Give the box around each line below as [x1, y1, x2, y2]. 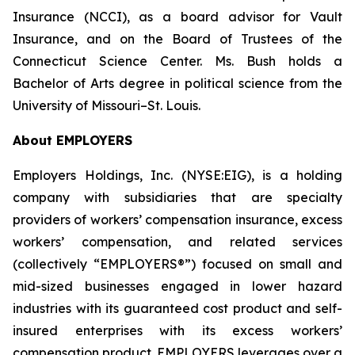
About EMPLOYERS [13, 132, 132, 148]
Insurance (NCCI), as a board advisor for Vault [13, 9, 342, 25]
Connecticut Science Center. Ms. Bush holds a [13, 53, 342, 69]
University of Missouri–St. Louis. [13, 97, 200, 113]
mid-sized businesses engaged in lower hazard [13, 278, 342, 294]
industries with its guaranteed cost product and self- [13, 300, 342, 316]
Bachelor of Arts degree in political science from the [13, 75, 342, 91]
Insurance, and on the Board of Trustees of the [13, 31, 342, 47]
